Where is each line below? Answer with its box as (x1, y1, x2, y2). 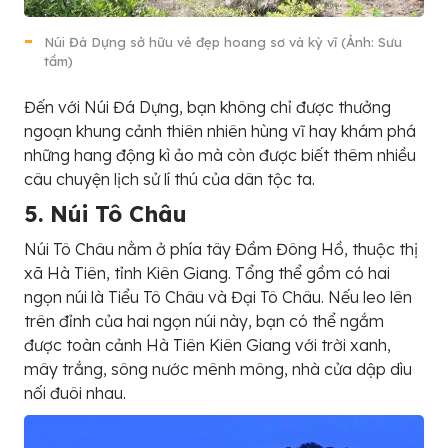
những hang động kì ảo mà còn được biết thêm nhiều (24, 145, 416, 166)
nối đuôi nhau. (24, 383, 126, 404)
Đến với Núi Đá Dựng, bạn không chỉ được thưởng (24, 97, 391, 118)
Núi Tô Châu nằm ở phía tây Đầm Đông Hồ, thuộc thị (24, 239, 418, 260)
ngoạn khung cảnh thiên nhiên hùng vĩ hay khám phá (24, 121, 416, 142)
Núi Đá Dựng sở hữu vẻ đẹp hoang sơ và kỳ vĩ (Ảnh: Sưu (44, 34, 402, 51)
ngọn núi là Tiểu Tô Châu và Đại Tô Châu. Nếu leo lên (24, 287, 412, 308)
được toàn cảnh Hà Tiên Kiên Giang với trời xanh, (24, 335, 391, 356)
